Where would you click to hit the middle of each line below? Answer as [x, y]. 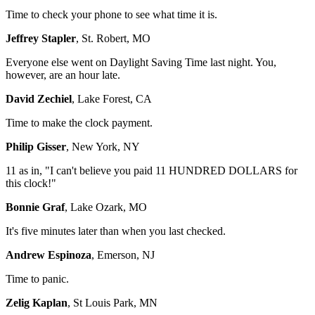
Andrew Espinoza [49, 255]
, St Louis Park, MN [112, 302]
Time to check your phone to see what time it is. [111, 14]
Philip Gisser [36, 146]
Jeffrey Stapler [41, 38]
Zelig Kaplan [37, 302]
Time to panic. [37, 278]
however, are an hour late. [63, 75]
